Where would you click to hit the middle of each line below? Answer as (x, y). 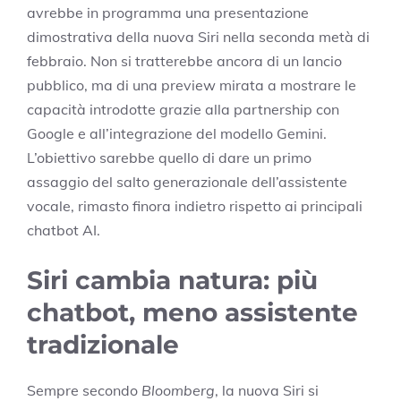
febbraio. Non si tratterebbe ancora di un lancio (184, 61)
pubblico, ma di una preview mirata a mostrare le (192, 85)
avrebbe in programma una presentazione (168, 13)
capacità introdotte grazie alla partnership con (183, 110)
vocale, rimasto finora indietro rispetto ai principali (195, 206)
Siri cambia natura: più (172, 281)
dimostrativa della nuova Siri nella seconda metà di (198, 37)
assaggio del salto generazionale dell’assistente (187, 182)
